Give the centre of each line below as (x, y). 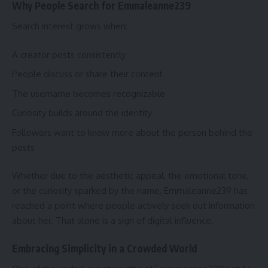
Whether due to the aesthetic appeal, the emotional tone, (130, 176)
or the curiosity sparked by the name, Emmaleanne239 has (130, 191)
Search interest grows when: (70, 26)
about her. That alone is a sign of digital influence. (113, 221)
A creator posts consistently (69, 54)
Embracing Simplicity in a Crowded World (104, 248)
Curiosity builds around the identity (82, 113)
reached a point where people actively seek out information (133, 206)
